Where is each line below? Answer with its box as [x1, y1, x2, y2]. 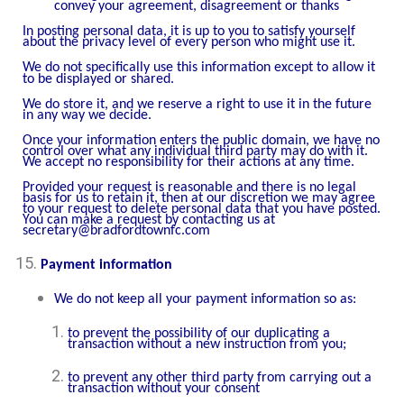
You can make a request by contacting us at [23, 212, 275, 227]
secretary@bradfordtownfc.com [23, 223, 210, 238]
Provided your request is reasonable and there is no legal [23, 179, 356, 195]
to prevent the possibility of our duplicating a [68, 326, 330, 341]
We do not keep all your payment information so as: [54, 291, 356, 307]
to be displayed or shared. [23, 72, 174, 87]
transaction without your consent [68, 381, 260, 397]
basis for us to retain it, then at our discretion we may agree [23, 190, 375, 206]
